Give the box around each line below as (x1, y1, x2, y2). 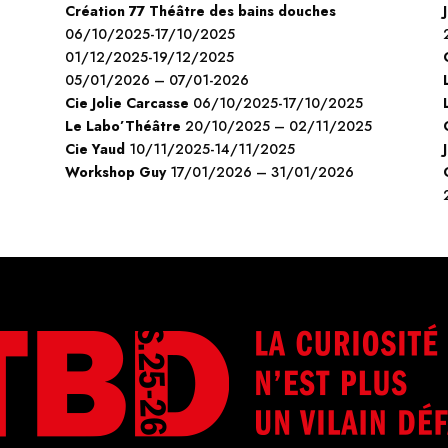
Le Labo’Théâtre (64, 116, 181, 137)
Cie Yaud (64, 139, 125, 160)
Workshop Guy (64, 162, 166, 183)
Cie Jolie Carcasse (64, 93, 189, 114)
